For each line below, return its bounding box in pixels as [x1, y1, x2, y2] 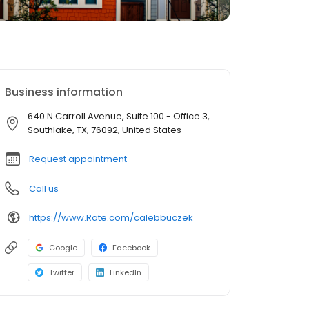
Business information [5, 84, 123, 100]
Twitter [49, 267, 74, 278]
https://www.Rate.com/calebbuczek [29, 210, 193, 224]
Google [49, 242, 77, 253]
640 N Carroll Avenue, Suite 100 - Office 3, [28, 110, 210, 123]
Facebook [112, 242, 150, 253]
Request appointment [29, 152, 127, 166]
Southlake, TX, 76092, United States [28, 123, 181, 137]
